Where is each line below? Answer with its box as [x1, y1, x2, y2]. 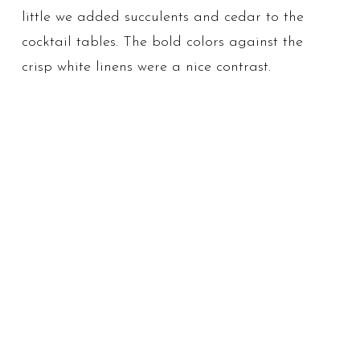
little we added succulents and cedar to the [22, 10, 305, 25]
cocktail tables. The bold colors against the [22, 35, 304, 50]
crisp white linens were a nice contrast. [22, 59, 272, 75]
